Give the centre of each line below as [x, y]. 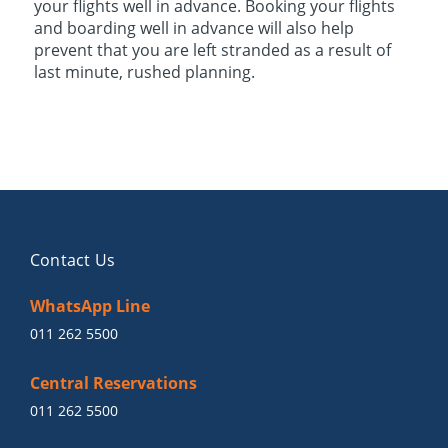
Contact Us [72, 260]
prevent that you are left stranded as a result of [212, 50]
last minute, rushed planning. [144, 72]
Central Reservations [113, 383]
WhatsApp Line [89, 306]
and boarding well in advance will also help [193, 28]
